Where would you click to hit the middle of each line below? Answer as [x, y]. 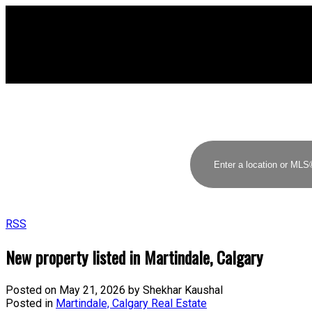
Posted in [29, 303]
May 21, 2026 [92, 290]
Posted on [32, 290]
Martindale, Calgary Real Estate [131, 303]
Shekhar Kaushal [183, 290]
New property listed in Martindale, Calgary [134, 257]
